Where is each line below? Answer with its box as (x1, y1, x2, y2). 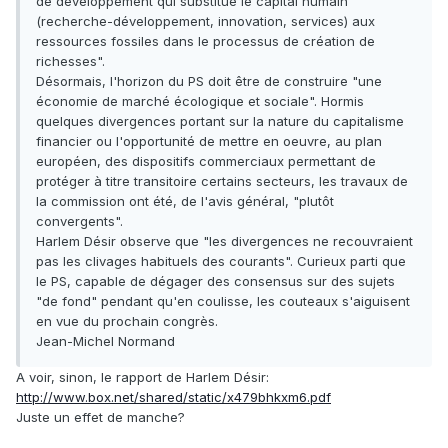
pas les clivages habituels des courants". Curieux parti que (36, 253, 406, 270)
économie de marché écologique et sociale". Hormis (36, 93, 364, 110)
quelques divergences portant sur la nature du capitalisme (36, 113, 404, 130)
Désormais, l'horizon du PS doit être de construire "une (36, 73, 382, 90)
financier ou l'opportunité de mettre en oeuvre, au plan (36, 133, 382, 150)
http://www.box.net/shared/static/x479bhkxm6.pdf (16, 389, 331, 406)
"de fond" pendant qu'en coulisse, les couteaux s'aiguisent (36, 293, 410, 310)
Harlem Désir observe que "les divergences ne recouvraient (36, 233, 413, 250)
